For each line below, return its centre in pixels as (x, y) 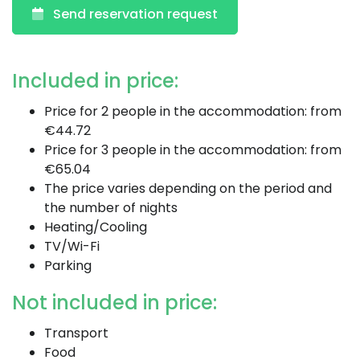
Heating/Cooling (96, 227)
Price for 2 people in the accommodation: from (193, 111)
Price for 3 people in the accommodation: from (193, 150)
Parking (68, 266)
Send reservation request (135, 14)
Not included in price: (115, 303)
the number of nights (111, 208)
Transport (76, 333)
